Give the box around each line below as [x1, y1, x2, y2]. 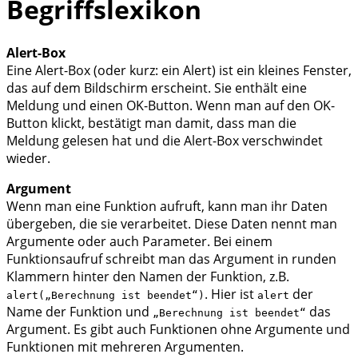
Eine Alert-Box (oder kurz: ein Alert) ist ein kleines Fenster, [6, 61, 352, 79]
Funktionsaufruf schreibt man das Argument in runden [6, 249, 336, 268]
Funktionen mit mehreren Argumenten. [6, 337, 244, 356]
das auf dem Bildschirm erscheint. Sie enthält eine [6, 78, 307, 97]
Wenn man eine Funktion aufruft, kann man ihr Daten [6, 197, 328, 215]
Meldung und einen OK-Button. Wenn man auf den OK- [6, 96, 335, 114]
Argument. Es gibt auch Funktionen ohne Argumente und [6, 320, 350, 338]
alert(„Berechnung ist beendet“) [6, 288, 205, 301]
